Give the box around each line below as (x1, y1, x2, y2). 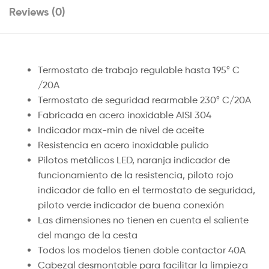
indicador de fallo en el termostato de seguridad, (38, 184, 255, 196)
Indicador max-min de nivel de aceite (38, 124, 204, 136)
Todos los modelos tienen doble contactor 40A (38, 244, 246, 256)
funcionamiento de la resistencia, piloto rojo (38, 169, 234, 181)
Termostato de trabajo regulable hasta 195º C (38, 64, 240, 76)
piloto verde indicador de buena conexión (38, 199, 224, 211)
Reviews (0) (9, 5, 65, 19)
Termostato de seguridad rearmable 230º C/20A (38, 94, 251, 106)
